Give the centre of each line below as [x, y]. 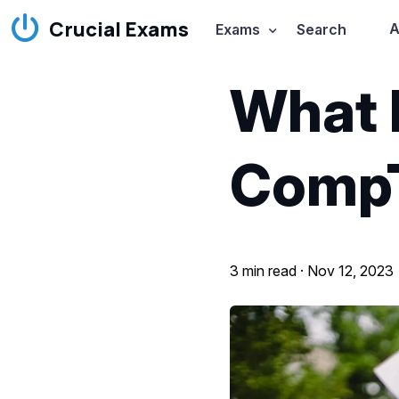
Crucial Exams [119, 29]
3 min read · [269, 271]
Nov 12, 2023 [351, 271]
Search [321, 29]
